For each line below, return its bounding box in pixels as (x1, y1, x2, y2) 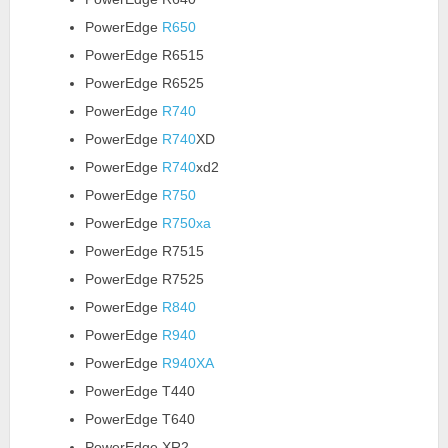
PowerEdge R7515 (84, 242, 204, 259)
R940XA (161, 354, 214, 371)
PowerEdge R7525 (84, 270, 204, 287)
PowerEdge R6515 (84, 46, 204, 63)
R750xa (161, 214, 211, 231)
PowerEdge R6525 (84, 74, 204, 91)
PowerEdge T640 (84, 410, 195, 427)
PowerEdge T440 (84, 382, 195, 399)
